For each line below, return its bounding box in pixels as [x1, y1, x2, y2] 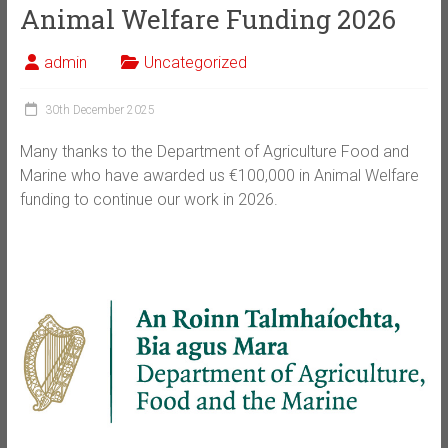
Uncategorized [143, 53, 247, 72]
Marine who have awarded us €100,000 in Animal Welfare [19, 166, 419, 185]
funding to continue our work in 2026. [19, 190, 278, 209]
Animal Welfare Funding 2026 [19, 2, 396, 36]
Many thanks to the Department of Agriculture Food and [19, 142, 409, 161]
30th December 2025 [44, 103, 155, 117]
